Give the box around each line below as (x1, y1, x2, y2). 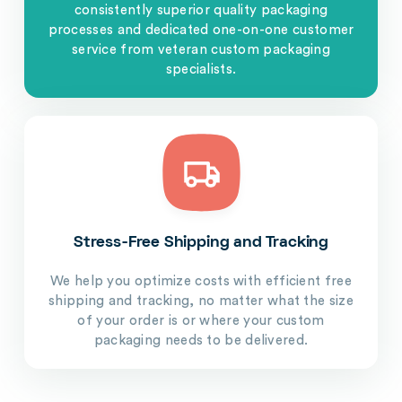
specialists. (165, 62, 237, 76)
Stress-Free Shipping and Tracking (73, 235, 329, 251)
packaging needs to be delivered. (93, 334, 309, 348)
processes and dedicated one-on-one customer (48, 22, 354, 37)
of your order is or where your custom (77, 314, 325, 328)
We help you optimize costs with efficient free (50, 275, 352, 289)
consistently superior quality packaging (74, 3, 328, 17)
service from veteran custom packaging (71, 42, 331, 57)
